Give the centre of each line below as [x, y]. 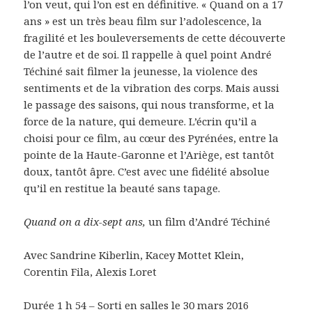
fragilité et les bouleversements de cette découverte [155, 37]
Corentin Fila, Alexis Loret [91, 271]
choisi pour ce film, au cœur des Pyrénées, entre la [151, 138]
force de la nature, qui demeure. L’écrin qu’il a [141, 121]
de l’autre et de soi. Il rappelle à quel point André [148, 54]
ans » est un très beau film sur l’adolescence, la [143, 21]
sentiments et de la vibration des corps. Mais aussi [152, 87]
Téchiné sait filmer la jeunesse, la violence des [141, 71]
